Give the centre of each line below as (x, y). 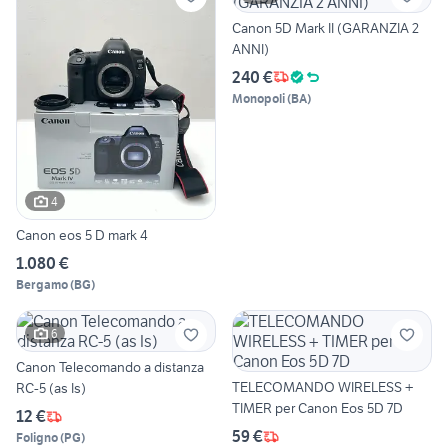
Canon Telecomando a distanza (110, 367)
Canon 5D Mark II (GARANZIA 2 (325, 27)
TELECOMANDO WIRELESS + (322, 387)
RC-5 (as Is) (51, 388)
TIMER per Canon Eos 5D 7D (317, 408)
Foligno (37, 438)
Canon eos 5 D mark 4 (82, 235)
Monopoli (258, 98)
